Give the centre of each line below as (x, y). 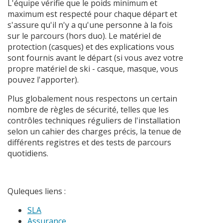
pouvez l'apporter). (43, 79)
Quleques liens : (37, 191)
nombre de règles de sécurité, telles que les (88, 109)
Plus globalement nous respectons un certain (92, 98)
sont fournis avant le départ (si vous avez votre (95, 57)
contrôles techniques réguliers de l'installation (94, 120)
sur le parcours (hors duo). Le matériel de (84, 36)
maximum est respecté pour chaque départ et (92, 14)
